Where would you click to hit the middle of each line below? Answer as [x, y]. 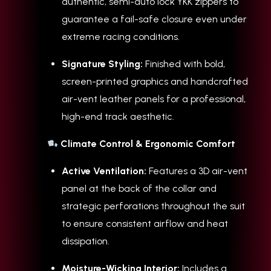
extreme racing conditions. [121, 37]
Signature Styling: [102, 64]
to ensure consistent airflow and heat [145, 224]
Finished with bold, [184, 64]
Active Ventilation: [104, 171]
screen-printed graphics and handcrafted [155, 82]
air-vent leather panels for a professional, [154, 99]
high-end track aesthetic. [118, 117]
